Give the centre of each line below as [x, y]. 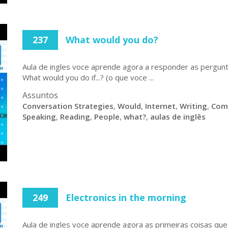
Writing [193, 106]
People [107, 117]
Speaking [39, 117]
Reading [75, 117]
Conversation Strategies [68, 106]
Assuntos [40, 95]
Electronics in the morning [126, 197]
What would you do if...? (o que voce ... [88, 77]
